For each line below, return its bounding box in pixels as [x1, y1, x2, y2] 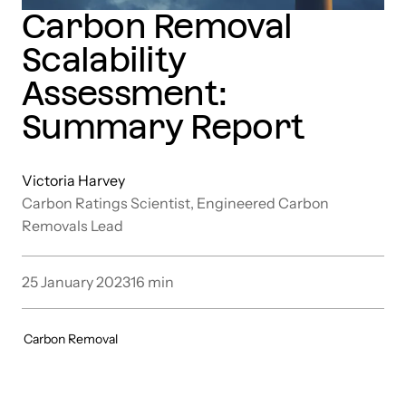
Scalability [22, 39, 187, 80]
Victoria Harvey [22, 170, 125, 189]
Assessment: [22, 72, 227, 113]
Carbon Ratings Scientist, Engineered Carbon [22, 193, 329, 212]
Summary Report [22, 106, 305, 147]
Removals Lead [22, 216, 123, 235]
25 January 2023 [22, 272, 130, 291]
